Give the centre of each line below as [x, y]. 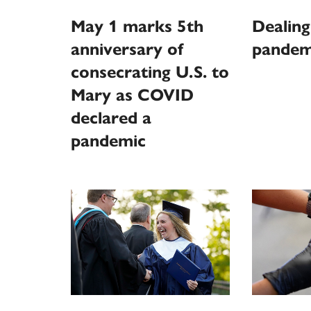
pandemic [108, 141]
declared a [111, 118]
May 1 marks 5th [137, 26]
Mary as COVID [132, 95]
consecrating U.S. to [150, 72]
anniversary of [127, 49]
